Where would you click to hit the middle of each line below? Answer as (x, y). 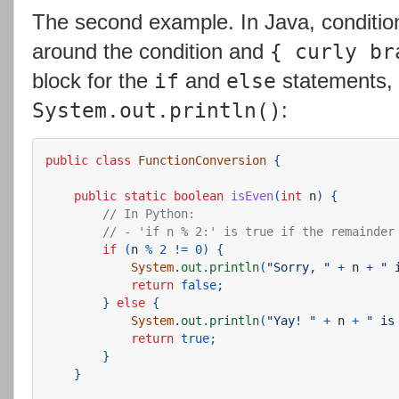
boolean (199, 195)
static (145, 195)
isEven (252, 195)
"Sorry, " (298, 267)
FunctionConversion (202, 160)
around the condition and (151, 51)
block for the (93, 80)
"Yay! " (291, 320)
